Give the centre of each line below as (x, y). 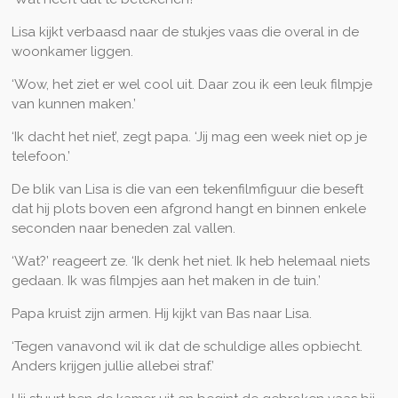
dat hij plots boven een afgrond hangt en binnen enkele (188, 208)
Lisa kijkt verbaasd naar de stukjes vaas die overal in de (185, 32)
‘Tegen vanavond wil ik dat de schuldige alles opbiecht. (187, 346)
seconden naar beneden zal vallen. (123, 228)
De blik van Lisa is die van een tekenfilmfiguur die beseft (187, 189)
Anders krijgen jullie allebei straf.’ (112, 366)
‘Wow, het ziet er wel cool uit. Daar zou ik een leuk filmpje (191, 84)
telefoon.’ (40, 156)
